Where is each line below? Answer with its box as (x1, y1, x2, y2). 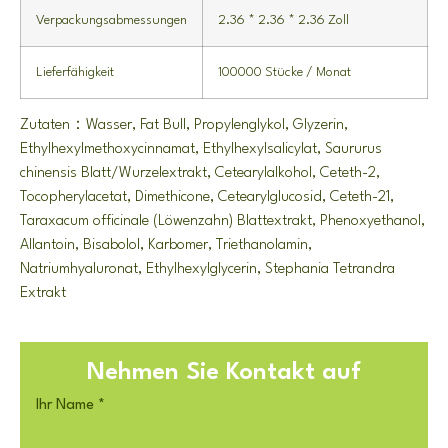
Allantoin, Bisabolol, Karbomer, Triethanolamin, (20, 237, 312, 253)
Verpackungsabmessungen (36, 13, 187, 27)
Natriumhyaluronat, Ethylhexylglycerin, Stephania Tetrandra (20, 261, 395, 277)
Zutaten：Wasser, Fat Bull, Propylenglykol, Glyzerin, (20, 117, 348, 133)
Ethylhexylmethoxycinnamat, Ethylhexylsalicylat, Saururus (20, 141, 382, 157)
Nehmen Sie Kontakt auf (87, 360, 361, 385)
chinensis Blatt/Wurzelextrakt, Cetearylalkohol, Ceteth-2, (20, 165, 380, 181)
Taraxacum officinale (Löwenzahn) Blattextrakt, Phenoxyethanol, (20, 213, 425, 229)
